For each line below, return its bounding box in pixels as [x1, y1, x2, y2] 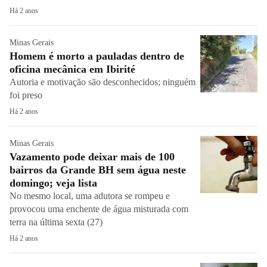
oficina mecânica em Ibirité [10, 63, 135, 75]
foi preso [10, 90, 47, 100]
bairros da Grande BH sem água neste [10, 164, 186, 176]
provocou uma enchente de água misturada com [10, 204, 188, 214]
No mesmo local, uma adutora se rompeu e [10, 191, 170, 201]
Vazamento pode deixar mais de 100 [10, 151, 175, 163]
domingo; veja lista [10, 177, 97, 189]
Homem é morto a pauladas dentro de [10, 50, 184, 62]
